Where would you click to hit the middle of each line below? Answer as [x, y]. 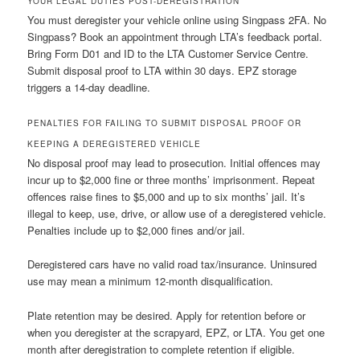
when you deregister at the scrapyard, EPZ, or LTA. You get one [176, 332]
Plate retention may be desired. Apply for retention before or [167, 315]
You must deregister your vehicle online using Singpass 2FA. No [177, 20]
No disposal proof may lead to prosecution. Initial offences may [174, 163]
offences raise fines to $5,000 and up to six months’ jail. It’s [167, 197]
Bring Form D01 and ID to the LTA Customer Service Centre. [168, 54]
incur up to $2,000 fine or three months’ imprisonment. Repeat [172, 180]
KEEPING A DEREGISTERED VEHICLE [115, 144]
